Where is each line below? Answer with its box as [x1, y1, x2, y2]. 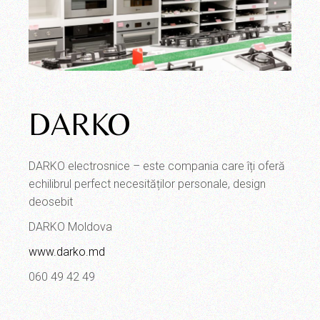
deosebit [29, 194, 74, 209]
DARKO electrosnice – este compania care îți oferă [29, 159, 286, 173]
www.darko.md [29, 244, 106, 259]
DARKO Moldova [29, 219, 113, 234]
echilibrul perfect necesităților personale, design [29, 176, 266, 191]
